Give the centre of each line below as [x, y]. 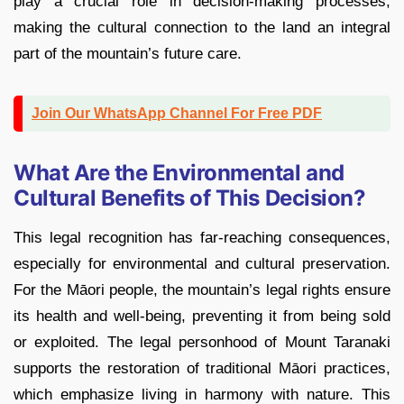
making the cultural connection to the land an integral [202, 28]
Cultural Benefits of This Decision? [190, 198]
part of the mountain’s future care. [128, 54]
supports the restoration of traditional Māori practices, [202, 369]
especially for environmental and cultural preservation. [202, 264]
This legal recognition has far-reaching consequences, [202, 238]
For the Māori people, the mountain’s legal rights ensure [202, 290]
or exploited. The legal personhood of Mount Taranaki [202, 343]
